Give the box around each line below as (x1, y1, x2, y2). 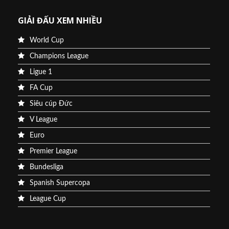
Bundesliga (30, 163, 63, 171)
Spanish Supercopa (30, 179, 90, 187)
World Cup (30, 36, 64, 44)
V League (30, 116, 57, 123)
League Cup (30, 195, 66, 202)
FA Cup (30, 84, 53, 91)
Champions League (30, 52, 88, 60)
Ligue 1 (30, 68, 52, 76)
